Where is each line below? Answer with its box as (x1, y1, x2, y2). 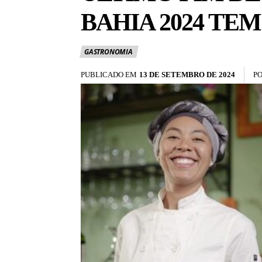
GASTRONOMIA (84, 47, 133, 57)
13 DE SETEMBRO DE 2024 (139, 70, 235, 80)
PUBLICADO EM (81, 70, 137, 80)
